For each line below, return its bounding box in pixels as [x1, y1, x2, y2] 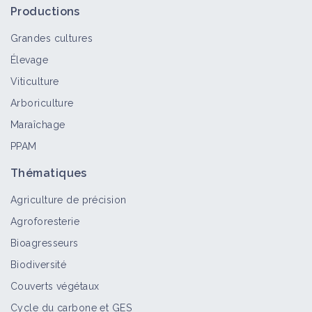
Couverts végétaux [10, 281, 100, 292]
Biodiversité [10, 259, 67, 270]
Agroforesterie [10, 216, 80, 227]
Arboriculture [10, 97, 74, 109]
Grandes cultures [10, 33, 93, 44]
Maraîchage [10, 119, 65, 130]
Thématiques [10, 166, 87, 180]
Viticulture [10, 76, 59, 87]
